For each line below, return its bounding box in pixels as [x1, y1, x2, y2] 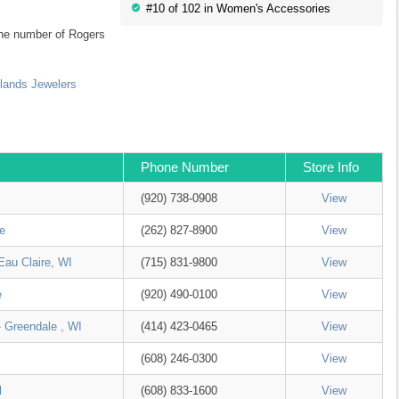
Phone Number [141, 159, 229, 175]
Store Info [303, 159, 359, 175]
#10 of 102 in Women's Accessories [145, 2, 330, 15]
